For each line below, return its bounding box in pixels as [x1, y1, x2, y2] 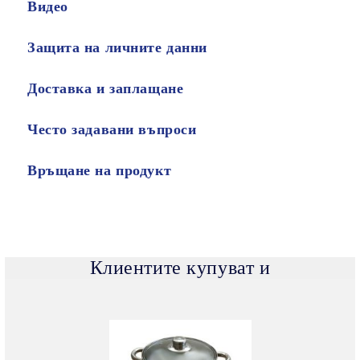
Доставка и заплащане [27, 80, 184, 97]
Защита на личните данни [27, 39, 207, 56]
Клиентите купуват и [89, 257, 271, 279]
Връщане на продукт [27, 162, 172, 179]
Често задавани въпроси [27, 121, 197, 138]
